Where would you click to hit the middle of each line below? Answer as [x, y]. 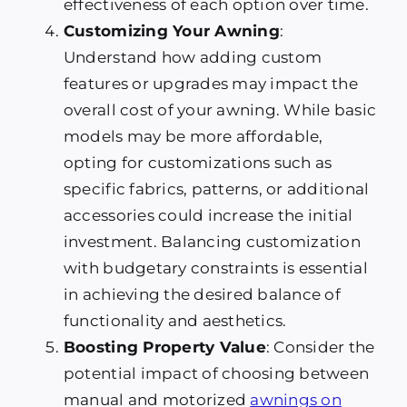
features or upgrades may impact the [210, 84]
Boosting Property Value [164, 347]
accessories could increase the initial [208, 216]
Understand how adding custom [193, 58]
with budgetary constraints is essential [215, 268]
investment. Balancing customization [212, 242]
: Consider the [320, 347]
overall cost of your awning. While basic [220, 110]
